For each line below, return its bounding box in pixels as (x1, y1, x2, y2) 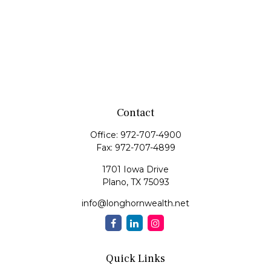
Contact (117, 106, 154, 120)
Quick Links (106, 252, 165, 266)
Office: (90, 129, 120, 140)
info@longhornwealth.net (82, 198, 189, 209)
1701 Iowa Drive (102, 164, 169, 175)
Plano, (102, 177, 128, 188)
